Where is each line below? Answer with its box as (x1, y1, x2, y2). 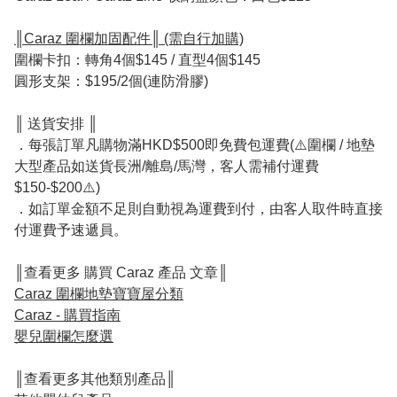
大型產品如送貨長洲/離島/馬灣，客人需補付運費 (14, 159, 319, 175)
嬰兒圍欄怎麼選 (14, 329, 113, 345)
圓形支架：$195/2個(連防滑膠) (14, 74, 208, 90)
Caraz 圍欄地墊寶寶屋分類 (14, 286, 183, 302)
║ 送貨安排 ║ (14, 116, 97, 132)
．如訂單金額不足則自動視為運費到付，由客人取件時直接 (14, 201, 383, 217)
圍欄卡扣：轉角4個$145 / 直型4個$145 (14, 52, 261, 68)
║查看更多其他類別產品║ (14, 371, 175, 387)
